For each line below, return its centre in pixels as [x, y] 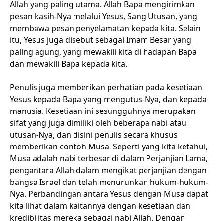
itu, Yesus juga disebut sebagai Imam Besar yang [101, 40]
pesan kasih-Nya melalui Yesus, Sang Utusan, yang [104, 16]
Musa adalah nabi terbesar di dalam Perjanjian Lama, [109, 158]
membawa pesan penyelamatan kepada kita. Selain [105, 28]
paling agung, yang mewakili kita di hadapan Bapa [103, 52]
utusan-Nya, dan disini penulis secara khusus [94, 135]
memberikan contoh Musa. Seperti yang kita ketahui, [109, 147]
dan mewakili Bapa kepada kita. [70, 64]
